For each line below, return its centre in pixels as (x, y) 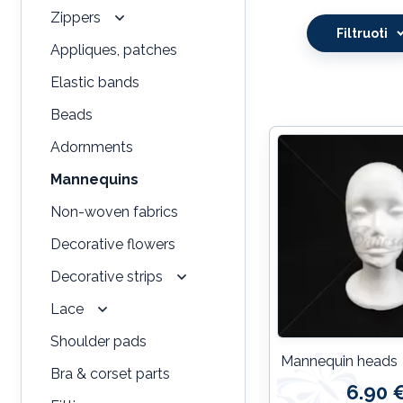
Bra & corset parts (110, 373)
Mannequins (94, 179)
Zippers (76, 17)
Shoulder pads (99, 341)
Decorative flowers (113, 244)
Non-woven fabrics (114, 211)
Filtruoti (362, 33)
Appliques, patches (114, 49)
